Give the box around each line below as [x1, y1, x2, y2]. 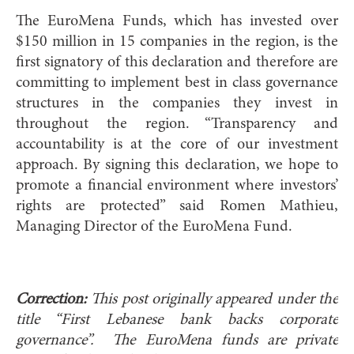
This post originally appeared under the [87, 292, 338, 307]
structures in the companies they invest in [16, 96, 338, 111]
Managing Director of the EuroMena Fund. [16, 219, 292, 235]
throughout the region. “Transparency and [16, 116, 338, 132]
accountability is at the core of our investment [16, 137, 338, 153]
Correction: [16, 292, 87, 307]
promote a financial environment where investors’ [16, 178, 338, 194]
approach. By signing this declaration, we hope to [16, 157, 338, 173]
